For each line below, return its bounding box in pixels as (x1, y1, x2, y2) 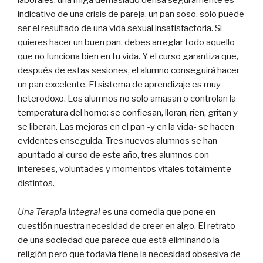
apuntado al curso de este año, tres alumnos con (18, 149, 209, 160)
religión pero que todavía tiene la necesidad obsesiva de (18, 248, 241, 259)
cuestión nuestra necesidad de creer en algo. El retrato (18, 220, 235, 231)
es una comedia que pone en (100, 206, 215, 217)
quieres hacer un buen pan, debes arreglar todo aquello (18, 36, 235, 48)
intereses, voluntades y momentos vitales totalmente (18, 163, 231, 174)
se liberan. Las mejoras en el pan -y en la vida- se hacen (18, 121, 234, 132)
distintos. (18, 177, 55, 188)
